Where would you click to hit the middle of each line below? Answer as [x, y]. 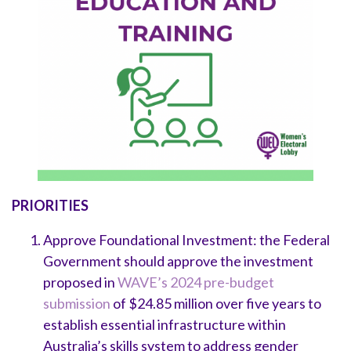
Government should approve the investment [178, 261]
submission [77, 303]
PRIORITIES [50, 205]
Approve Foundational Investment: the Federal [186, 239]
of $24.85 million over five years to [216, 303]
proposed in [80, 282]
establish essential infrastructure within [165, 324]
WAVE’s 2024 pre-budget [196, 282]
